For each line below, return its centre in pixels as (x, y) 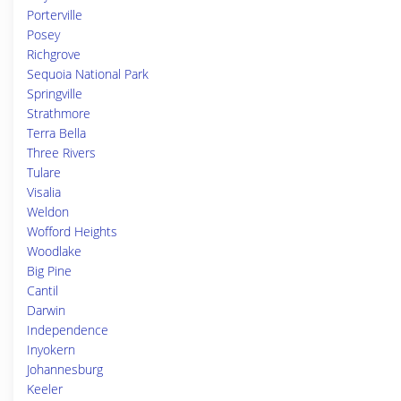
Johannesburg (65, 369)
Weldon (48, 212)
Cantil (43, 290)
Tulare (44, 172)
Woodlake (54, 251)
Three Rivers (61, 153)
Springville (55, 94)
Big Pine (49, 271)
